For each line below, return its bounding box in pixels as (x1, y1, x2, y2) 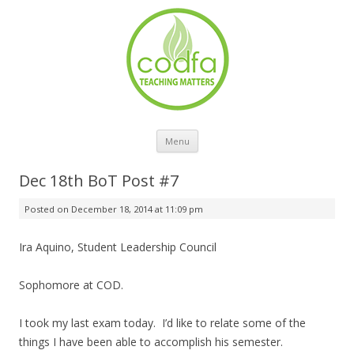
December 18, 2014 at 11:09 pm (71, 203, 203, 215)
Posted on (24, 203, 71, 215)
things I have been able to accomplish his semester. (19, 334, 283, 349)
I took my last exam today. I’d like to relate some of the (19, 315, 306, 330)
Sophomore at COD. (19, 277, 123, 292)
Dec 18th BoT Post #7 (19, 170, 179, 191)
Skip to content (198, 127, 276, 142)
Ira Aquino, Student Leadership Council (19, 239, 217, 254)
